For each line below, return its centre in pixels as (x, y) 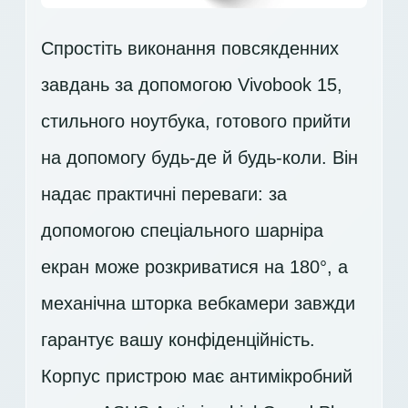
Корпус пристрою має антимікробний (197, 376)
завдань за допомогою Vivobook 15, (192, 84)
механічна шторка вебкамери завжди (198, 303)
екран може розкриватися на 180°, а (194, 266)
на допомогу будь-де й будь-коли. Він (199, 157)
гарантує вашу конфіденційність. (178, 339)
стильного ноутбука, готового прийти (196, 121)
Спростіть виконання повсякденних (190, 48)
